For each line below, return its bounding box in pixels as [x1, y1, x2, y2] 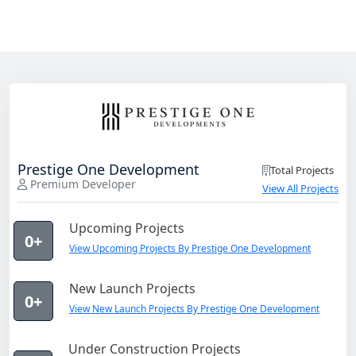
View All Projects [262, 181, 339, 196]
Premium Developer [27, 176, 136, 192]
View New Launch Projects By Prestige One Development [69, 302, 319, 316]
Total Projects [270, 163, 334, 178]
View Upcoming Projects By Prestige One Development [69, 242, 311, 256]
